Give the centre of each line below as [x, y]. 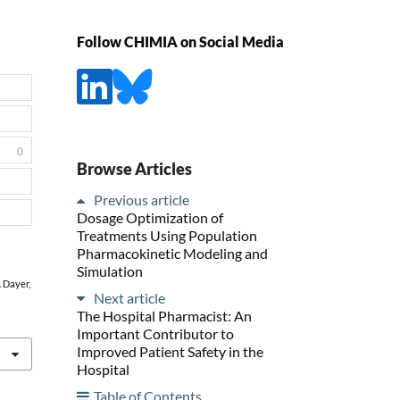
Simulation [110, 271]
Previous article [142, 199]
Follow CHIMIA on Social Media [180, 42]
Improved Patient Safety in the [170, 351]
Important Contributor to [155, 333]
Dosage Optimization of [150, 217]
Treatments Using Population [167, 235]
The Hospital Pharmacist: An [164, 315]
